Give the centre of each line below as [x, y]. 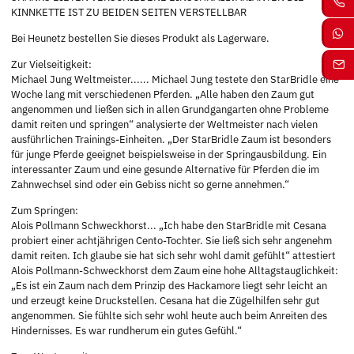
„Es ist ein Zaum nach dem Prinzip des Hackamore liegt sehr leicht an [169, 286]
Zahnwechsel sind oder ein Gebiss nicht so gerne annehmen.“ [150, 185]
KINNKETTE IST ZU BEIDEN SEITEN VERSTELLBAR [129, 13]
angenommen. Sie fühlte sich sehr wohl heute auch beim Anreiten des [169, 316]
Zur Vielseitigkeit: [51, 65]
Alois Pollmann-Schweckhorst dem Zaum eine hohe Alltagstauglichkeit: [175, 271]
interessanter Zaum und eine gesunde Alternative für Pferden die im [165, 170]
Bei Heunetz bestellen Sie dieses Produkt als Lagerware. [140, 39]
